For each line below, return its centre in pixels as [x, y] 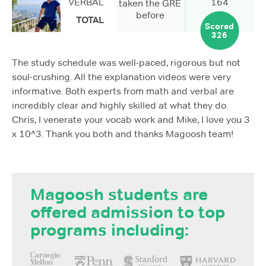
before [150, 15]
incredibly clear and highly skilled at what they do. [120, 106]
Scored [220, 26]
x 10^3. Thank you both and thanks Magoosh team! [123, 134]
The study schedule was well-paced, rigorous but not [126, 63]
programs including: [110, 229]
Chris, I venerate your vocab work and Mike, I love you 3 [131, 120]
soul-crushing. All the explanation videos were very [121, 77]
